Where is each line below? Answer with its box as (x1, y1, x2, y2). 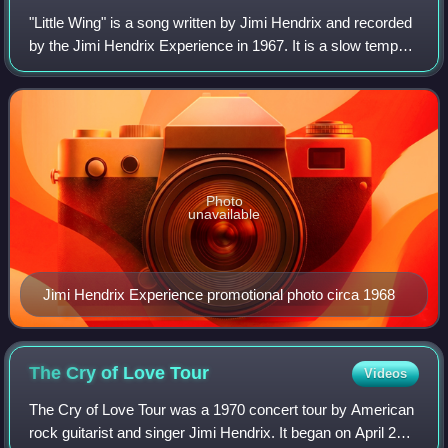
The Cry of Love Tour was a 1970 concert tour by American (29, 400, 415, 418)
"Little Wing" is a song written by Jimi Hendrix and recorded (29, 14, 413, 32)
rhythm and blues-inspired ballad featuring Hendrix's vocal (29, 60, 406, 78)
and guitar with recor (29, 83, 162, 101)
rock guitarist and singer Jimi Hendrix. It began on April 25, (29, 423, 409, 441)
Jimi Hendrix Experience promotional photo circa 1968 (43, 285, 395, 303)
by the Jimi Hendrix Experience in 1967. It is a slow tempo (29, 37, 407, 55)
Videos (363, 365, 407, 381)
